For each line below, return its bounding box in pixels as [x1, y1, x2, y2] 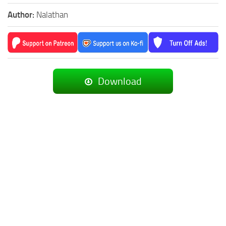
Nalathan [36, 9, 68, 20]
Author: [8, 9, 36, 20]
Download [96, 75, 142, 87]
